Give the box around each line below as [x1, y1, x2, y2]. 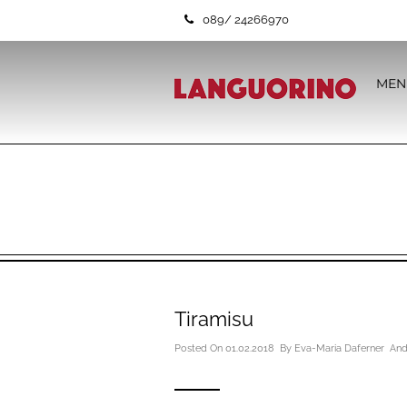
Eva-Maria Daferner [294, 342, 384, 354]
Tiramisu [174, 307, 253, 331]
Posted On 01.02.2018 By [174, 342, 294, 354]
